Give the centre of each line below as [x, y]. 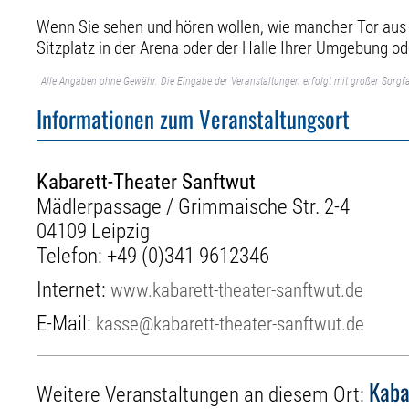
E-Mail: [67, 323]
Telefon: [72, 256]
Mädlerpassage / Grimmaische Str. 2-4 [194, 206]
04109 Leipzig [94, 231]
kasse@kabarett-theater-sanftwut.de [231, 323]
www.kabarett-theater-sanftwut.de [237, 289]
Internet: [74, 289]
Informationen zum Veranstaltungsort [194, 119]
